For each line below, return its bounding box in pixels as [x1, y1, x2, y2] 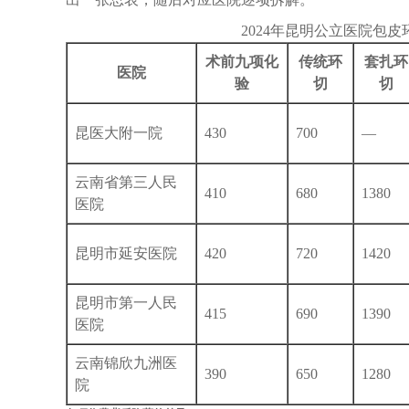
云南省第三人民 [75, 173, 177, 190]
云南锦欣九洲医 [75, 354, 177, 371]
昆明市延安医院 [75, 245, 177, 261]
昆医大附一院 [75, 124, 163, 141]
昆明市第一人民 [75, 294, 177, 310]
